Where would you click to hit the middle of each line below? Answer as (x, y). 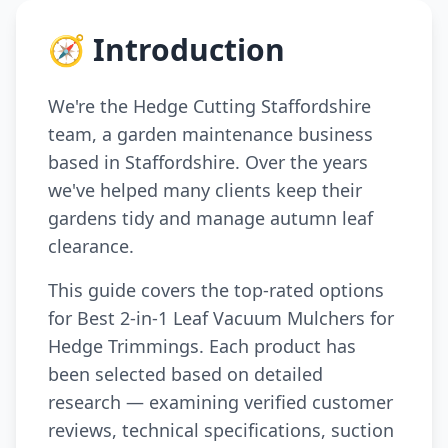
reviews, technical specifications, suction (221, 430)
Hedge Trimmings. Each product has (202, 346)
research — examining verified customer (220, 402)
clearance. (91, 246)
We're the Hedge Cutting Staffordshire (209, 106)
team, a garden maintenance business (210, 134)
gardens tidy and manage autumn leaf (210, 218)
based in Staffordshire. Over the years (208, 162)
